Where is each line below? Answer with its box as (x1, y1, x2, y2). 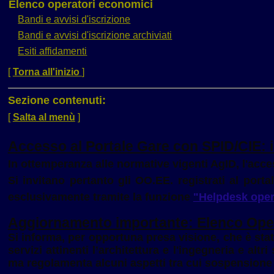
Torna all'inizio (12, 67, 82, 78)
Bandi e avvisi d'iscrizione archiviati (18, 30, 172, 41)
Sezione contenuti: (7, 94, 106, 106)
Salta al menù (12, 111, 75, 122)
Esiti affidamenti (18, 46, 87, 57)
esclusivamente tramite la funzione (7, 190, 193, 203)
